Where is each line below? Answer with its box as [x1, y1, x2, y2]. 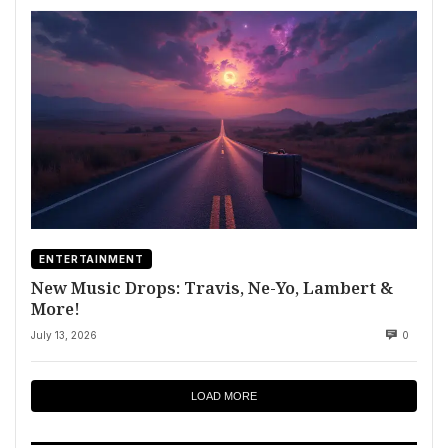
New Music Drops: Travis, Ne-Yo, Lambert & [31, 276, 393, 300]
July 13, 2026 [31, 329, 97, 342]
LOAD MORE [191, 390, 257, 403]
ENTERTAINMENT [39, 253, 144, 266]
